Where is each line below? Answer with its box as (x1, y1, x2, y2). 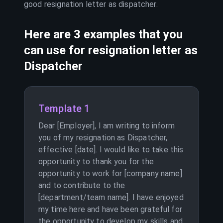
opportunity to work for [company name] (38, 169, 182, 178)
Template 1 (38, 103, 90, 114)
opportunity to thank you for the (38, 157, 154, 166)
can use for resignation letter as (24, 43, 198, 57)
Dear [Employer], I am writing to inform (38, 121, 175, 130)
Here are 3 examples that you (24, 27, 183, 41)
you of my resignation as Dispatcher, (38, 133, 168, 142)
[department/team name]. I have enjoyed (38, 193, 184, 202)
